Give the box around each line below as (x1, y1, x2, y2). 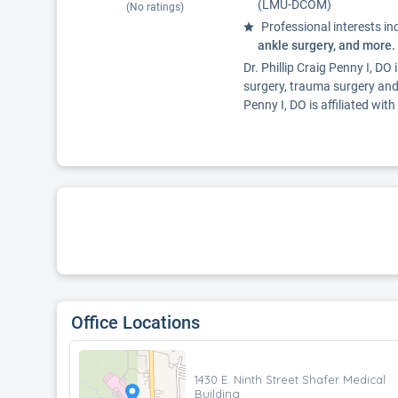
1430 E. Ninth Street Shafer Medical (195, 371, 386, 386)
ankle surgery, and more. (258, 38, 395, 52)
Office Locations (71, 312, 200, 333)
